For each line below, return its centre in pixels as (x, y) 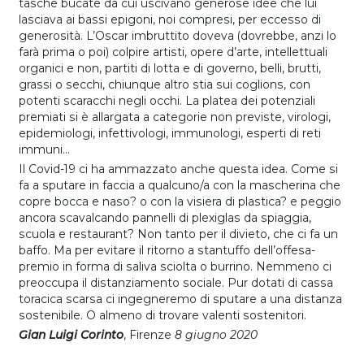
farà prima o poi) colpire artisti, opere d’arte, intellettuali (173, 52)
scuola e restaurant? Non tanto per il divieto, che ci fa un (178, 234)
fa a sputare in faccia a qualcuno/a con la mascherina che (180, 185)
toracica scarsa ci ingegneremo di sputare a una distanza (180, 299)
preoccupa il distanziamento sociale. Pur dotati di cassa (176, 282)
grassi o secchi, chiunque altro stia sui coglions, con (165, 84)
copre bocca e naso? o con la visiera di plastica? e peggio (180, 201)
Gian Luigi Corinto (71, 334)
